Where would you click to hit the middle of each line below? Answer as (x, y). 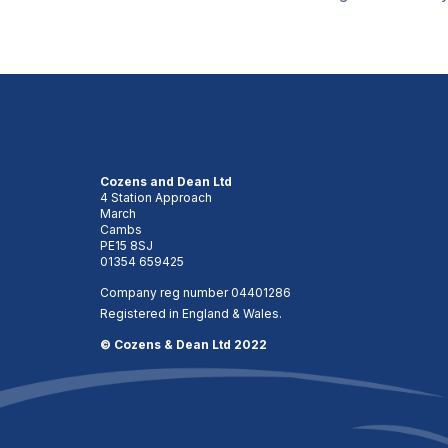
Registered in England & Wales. (191, 313)
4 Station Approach (156, 197)
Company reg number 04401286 (195, 292)
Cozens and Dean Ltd (166, 181)
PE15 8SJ (126, 245)
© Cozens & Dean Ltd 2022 (183, 344)
